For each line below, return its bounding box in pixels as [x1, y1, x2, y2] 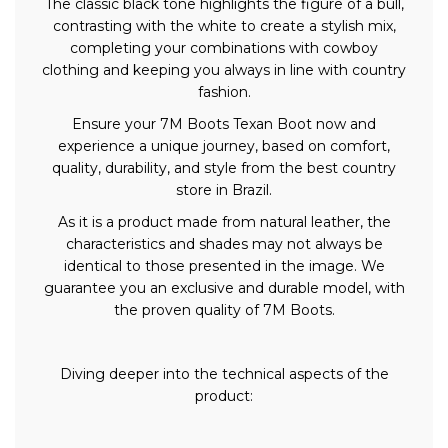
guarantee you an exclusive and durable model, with [43, 279, 405, 298]
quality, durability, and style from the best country [52, 159, 396, 178]
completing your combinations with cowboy [70, 39, 378, 58]
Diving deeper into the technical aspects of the [59, 365, 389, 384]
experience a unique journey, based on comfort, [58, 137, 390, 156]
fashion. [197, 83, 251, 102]
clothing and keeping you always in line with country [42, 61, 406, 80]
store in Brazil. [176, 181, 272, 200]
